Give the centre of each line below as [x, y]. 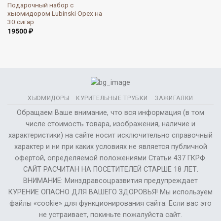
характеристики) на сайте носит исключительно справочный [110, 135]
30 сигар [20, 22]
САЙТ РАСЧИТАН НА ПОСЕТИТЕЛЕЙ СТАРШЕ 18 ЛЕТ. [110, 169]
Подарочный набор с [40, 5]
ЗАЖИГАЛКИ [174, 98]
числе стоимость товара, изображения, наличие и [110, 124]
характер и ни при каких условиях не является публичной [110, 147]
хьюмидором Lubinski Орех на [55, 14]
